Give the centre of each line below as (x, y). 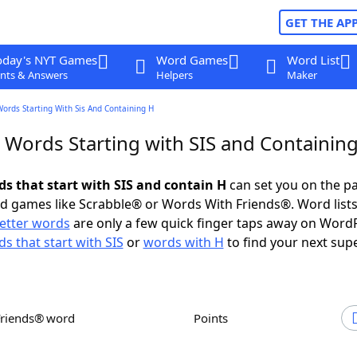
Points (214, 318)
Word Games (192, 60)
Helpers (174, 75)
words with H (183, 242)
